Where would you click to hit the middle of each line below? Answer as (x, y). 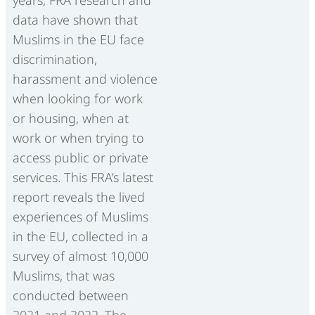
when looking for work (78, 98)
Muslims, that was (64, 275)
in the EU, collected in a (81, 236)
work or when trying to (78, 137)
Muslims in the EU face (78, 39)
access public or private (81, 157)
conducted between (71, 295)
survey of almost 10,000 (81, 256)
